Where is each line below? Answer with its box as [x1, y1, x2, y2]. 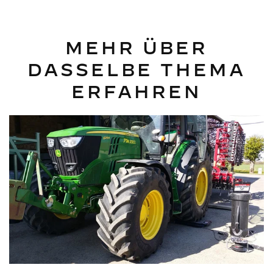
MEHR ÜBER [65, 38, 208, 58]
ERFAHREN [71, 82, 202, 102]
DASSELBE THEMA [27, 60, 246, 80]
